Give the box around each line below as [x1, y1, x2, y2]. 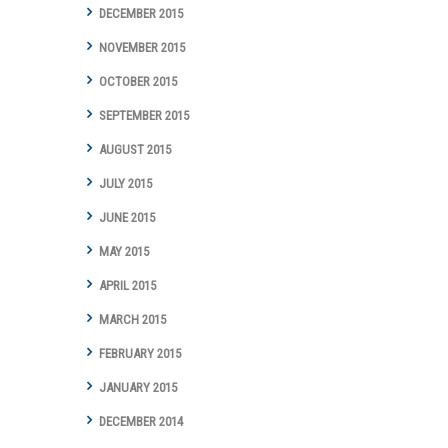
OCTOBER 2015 [99, 74, 177, 90]
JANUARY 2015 [99, 380, 177, 396]
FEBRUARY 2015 [99, 346, 181, 362]
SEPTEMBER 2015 [99, 108, 189, 124]
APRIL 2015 [99, 278, 156, 294]
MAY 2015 [99, 244, 149, 260]
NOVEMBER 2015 [99, 40, 185, 56]
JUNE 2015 [99, 210, 155, 226]
